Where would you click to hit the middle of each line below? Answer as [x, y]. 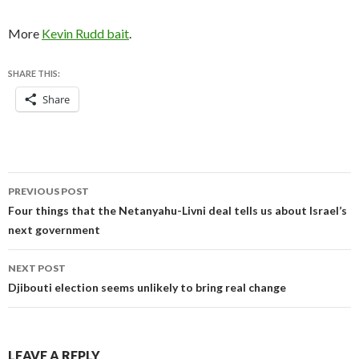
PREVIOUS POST [48, 191]
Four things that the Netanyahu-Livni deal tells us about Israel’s [177, 210]
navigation [58, 213]
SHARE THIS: [34, 73]
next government [54, 230]
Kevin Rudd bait [85, 33]
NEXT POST [37, 268]
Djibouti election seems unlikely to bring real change [147, 287]
